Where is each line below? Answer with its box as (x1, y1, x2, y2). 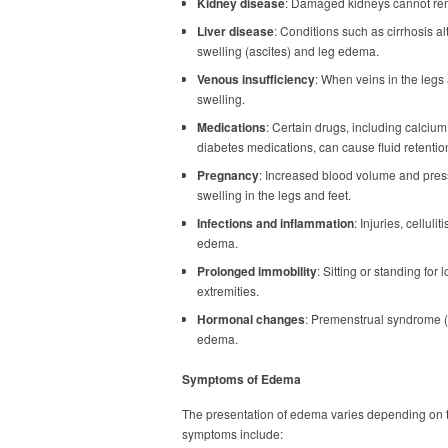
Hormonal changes (197, 310, 305, 328)
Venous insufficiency (197, 70, 315, 88)
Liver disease (197, 22, 274, 40)
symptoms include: (182, 425, 283, 442)
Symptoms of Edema (182, 370, 301, 388)
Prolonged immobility (197, 262, 317, 280)
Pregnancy (197, 166, 259, 184)
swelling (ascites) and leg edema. (197, 42, 379, 59)
